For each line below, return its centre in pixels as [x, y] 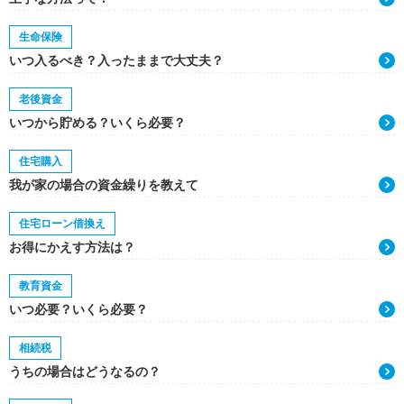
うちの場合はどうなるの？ [85, 372]
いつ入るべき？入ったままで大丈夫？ [116, 60]
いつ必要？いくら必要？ [78, 309]
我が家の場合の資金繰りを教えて [104, 185]
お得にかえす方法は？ [72, 247]
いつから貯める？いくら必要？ [97, 123]
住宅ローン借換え [62, 224]
